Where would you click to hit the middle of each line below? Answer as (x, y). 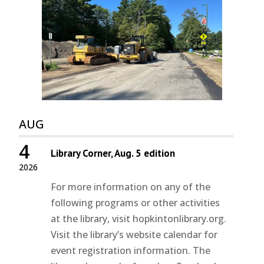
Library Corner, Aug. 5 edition (113, 154)
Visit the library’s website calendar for (134, 235)
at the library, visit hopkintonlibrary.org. (139, 219)
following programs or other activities (136, 203)
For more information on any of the (131, 187)
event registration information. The (131, 251)
